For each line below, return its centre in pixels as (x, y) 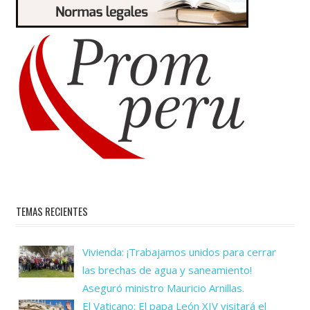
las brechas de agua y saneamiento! (167, 270)
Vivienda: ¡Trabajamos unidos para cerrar (179, 252)
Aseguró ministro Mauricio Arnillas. (163, 288)
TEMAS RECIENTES (52, 211)
